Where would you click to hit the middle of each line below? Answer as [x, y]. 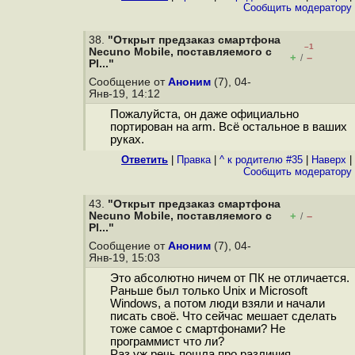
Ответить [145, 160]
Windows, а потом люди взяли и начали [217, 304]
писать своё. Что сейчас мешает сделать [223, 317]
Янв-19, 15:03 [126, 258]
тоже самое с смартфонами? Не [197, 329]
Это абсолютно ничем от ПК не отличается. [229, 279]
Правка [194, 160]
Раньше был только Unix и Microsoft [208, 291]
